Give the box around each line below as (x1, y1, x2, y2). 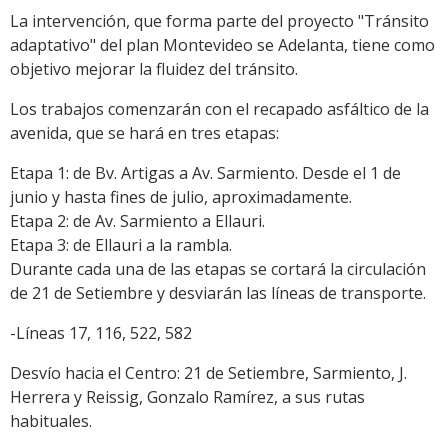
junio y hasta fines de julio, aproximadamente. (10, 185, 352, 208)
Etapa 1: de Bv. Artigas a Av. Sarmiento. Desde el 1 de (10, 161, 401, 184)
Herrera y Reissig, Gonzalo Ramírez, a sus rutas (10, 385, 365, 408)
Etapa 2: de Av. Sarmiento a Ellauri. (10, 209, 265, 232)
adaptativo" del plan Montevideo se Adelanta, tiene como (10, 33, 435, 56)
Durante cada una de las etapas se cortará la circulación (10, 257, 426, 280)
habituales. (10, 409, 92, 432)
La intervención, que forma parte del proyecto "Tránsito (10, 9, 429, 32)
